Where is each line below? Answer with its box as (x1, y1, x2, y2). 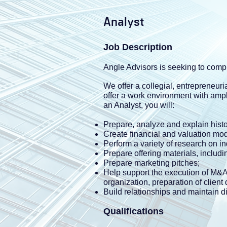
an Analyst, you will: (103, 101, 174, 109)
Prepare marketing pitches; (103, 159, 200, 167)
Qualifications (103, 206, 164, 216)
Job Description (103, 42, 172, 52)
